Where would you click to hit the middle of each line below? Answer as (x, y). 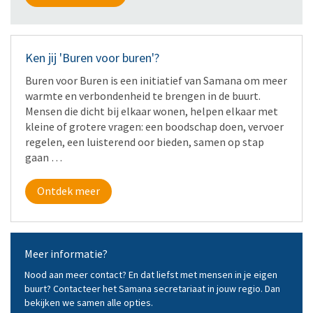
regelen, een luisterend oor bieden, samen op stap (145, 141)
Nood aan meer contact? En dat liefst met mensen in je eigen (151, 274)
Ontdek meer (68, 190)
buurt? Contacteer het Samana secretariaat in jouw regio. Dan (152, 288)
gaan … (44, 157)
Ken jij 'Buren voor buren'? (92, 57)
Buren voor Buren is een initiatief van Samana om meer (156, 80)
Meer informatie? (66, 253)
